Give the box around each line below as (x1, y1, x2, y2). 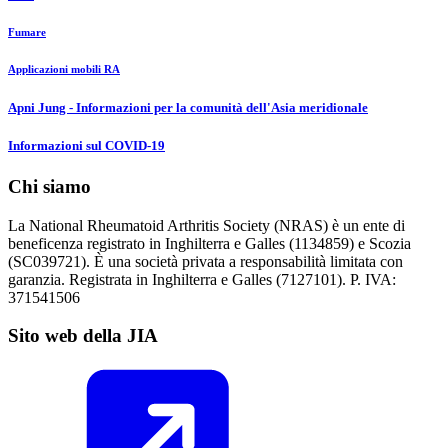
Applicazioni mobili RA (8, 62, 120, 75)
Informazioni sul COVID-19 (8, 137, 165, 153)
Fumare (8, 25, 46, 38)
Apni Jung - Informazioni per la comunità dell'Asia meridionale (8, 99, 368, 115)
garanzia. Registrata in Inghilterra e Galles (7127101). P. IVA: (8, 270, 396, 288)
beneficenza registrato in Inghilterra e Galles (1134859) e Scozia (8, 234, 411, 252)
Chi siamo (8, 175, 91, 197)
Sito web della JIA (8, 325, 158, 347)
